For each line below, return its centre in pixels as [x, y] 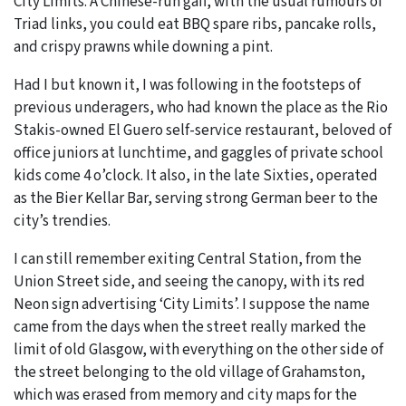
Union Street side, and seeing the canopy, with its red [189, 281]
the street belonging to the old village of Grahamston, [189, 372]
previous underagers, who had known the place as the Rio [201, 107]
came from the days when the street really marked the [190, 327]
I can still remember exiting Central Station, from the [188, 259]
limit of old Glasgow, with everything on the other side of [198, 349]
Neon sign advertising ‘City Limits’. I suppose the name [192, 304]
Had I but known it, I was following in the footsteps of [187, 85]
